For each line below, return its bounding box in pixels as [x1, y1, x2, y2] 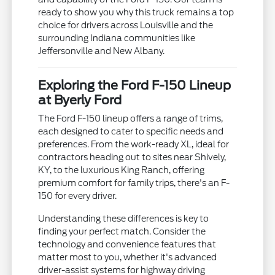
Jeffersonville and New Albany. [38, 45, 165, 56]
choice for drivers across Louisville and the [38, 20, 214, 30]
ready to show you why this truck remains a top [38, 7, 234, 17]
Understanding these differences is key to [38, 213, 209, 223]
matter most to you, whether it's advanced [38, 252, 217, 262]
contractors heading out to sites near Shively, [38, 152, 227, 162]
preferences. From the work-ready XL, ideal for [38, 139, 230, 149]
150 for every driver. [38, 190, 117, 201]
